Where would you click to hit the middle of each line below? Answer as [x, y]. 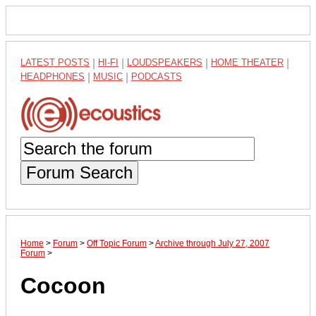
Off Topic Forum [117, 243]
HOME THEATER [247, 62]
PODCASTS [157, 77]
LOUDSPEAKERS [165, 62]
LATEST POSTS [55, 62]
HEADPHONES [53, 77]
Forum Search [79, 172]
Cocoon [63, 286]
